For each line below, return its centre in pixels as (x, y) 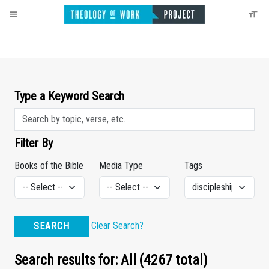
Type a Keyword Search (69, 96)
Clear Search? (117, 226)
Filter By (34, 143)
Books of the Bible (49, 165)
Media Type (121, 165)
